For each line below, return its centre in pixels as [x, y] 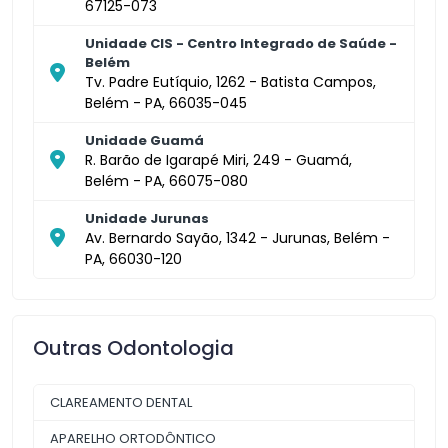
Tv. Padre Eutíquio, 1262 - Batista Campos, [230, 81]
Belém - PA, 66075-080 [166, 180]
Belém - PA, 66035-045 [166, 102]
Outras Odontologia [133, 347]
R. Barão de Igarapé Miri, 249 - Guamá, [218, 159]
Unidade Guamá [144, 140]
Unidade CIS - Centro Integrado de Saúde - [241, 43]
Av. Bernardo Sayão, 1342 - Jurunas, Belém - [237, 237]
